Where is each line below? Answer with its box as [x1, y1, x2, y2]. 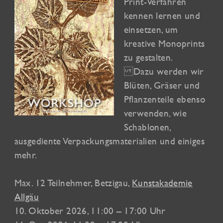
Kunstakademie [131, 177, 193, 189]
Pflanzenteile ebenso [123, 94, 206, 105]
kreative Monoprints [123, 38, 205, 49]
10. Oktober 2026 [14, 205, 87, 217]
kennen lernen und [123, 10, 201, 21]
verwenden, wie [123, 108, 187, 119]
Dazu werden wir [123, 66, 204, 77]
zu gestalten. [123, 52, 173, 63]
